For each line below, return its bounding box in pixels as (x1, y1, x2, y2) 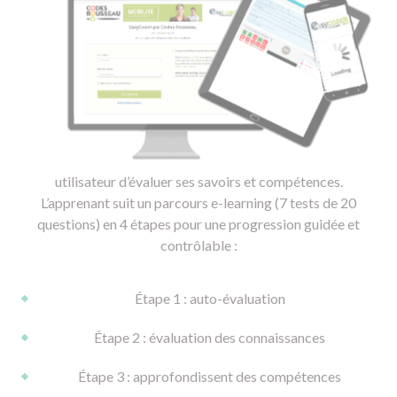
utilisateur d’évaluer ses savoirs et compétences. (54, 173, 343, 191)
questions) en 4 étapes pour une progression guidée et (37, 215, 360, 233)
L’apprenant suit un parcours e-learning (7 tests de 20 (41, 194, 356, 212)
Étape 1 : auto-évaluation (134, 290, 285, 307)
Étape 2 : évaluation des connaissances (94, 329, 325, 346)
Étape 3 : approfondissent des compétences (78, 368, 341, 385)
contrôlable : (160, 237, 237, 254)
